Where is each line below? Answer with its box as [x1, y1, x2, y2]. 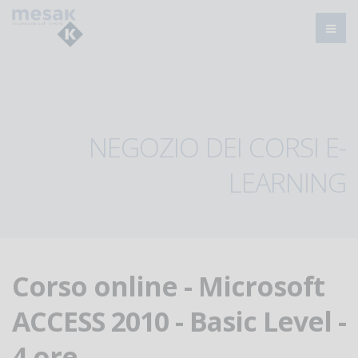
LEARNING [229, 164, 346, 201]
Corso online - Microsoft [12, 268, 324, 304]
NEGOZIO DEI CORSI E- [89, 129, 346, 165]
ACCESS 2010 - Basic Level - [12, 303, 346, 340]
